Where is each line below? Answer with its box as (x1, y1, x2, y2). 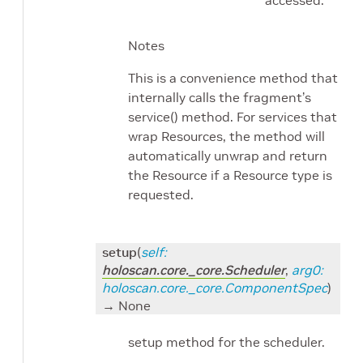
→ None (102, 297, 151, 314)
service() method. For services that (128, 108, 337, 125)
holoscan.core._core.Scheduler (102, 261, 285, 278)
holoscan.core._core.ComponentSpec (102, 279, 327, 296)
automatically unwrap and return (128, 147, 327, 164)
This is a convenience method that (128, 69, 338, 86)
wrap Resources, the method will (128, 127, 325, 144)
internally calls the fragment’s (128, 88, 311, 105)
